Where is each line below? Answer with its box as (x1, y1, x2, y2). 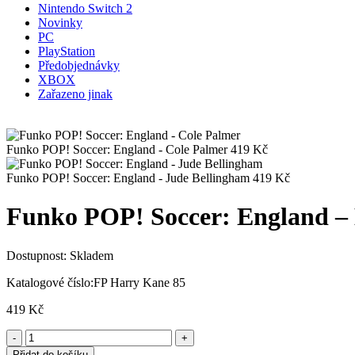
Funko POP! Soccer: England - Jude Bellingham (6, 170, 250, 185)
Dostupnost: (6, 248, 67, 262)
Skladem (70, 248, 113, 262)
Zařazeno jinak (38, 86, 113, 101)
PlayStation (38, 44, 95, 58)
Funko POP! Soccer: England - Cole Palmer (6, 142, 227, 156)
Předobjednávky (38, 58, 120, 72)
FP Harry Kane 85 (94, 275, 185, 289)
